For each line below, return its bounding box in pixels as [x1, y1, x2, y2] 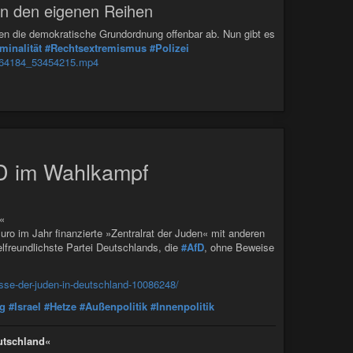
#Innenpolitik [150, 298, 214, 314]
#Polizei [150, 39, 189, 55]
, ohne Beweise [204, 240, 274, 255]
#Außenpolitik [80, 298, 147, 314]
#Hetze [44, 298, 76, 314]
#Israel [9, 298, 41, 314]
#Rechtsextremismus [45, 39, 147, 55]
